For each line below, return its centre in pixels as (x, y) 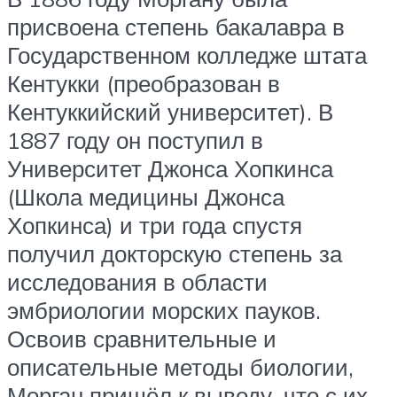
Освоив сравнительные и (142, 339)
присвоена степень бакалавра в (176, 27)
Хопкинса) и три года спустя (155, 226)
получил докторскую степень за (175, 254)
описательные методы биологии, (180, 367)
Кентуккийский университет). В (170, 112)
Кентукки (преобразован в (144, 84)
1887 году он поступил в (135, 140)
